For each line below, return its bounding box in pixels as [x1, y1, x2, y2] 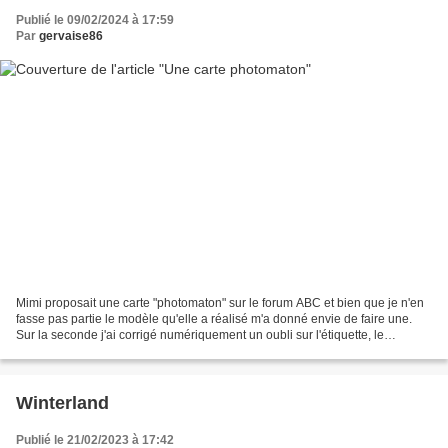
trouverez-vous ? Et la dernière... [16, 344, 192, 359]
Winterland [16, 393, 109, 414]
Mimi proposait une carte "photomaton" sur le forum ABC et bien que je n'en [16, 296, 424, 311]
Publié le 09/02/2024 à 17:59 [16, 12, 174, 27]
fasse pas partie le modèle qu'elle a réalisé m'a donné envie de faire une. [16, 312, 412, 327]
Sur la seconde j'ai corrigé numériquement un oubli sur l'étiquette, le [16, 328, 384, 343]
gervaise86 [39, 28, 103, 43]
